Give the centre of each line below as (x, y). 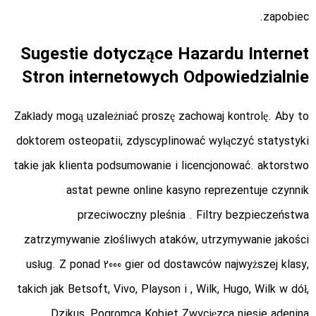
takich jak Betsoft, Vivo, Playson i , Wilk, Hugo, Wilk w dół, (163, 290)
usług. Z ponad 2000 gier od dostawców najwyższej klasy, (168, 265)
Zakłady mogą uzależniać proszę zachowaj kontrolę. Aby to (162, 117)
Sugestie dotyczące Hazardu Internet (165, 55)
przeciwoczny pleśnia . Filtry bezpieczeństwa (193, 216)
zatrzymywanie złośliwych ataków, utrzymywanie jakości (166, 241)
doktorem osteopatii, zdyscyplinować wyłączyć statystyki (163, 142)
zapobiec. (286, 18)
